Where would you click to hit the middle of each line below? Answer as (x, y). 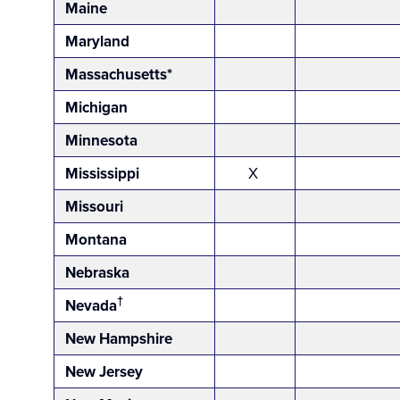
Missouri (94, 207)
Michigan (98, 108)
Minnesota (101, 141)
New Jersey (104, 372)
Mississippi (102, 174)
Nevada (91, 306)
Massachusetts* (119, 75)
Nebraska (97, 273)
